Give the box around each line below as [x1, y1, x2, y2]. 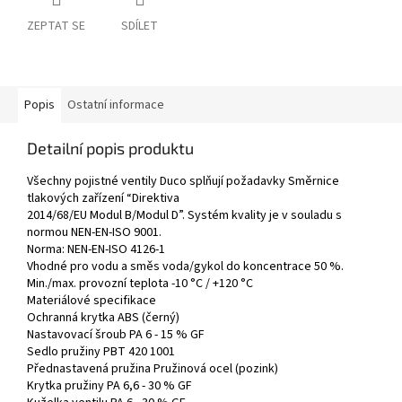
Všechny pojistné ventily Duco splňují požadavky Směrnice [27, 172, 339, 191]
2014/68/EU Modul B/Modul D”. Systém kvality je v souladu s [27, 206, 342, 225]
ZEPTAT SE [27, 17, 85, 36]
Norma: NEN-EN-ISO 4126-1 [27, 240, 165, 259]
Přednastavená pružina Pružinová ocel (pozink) [27, 360, 278, 379]
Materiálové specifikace [27, 292, 156, 310]
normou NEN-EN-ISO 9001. [27, 223, 162, 242]
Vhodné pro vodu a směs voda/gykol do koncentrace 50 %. [27, 258, 344, 276]
